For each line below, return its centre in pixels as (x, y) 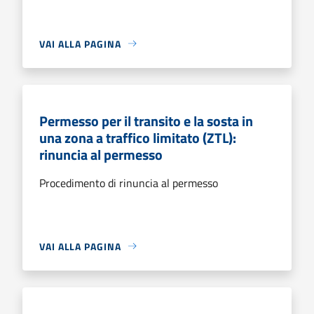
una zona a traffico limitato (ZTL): (138, 137)
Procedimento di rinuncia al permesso (129, 183)
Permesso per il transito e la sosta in (146, 121)
